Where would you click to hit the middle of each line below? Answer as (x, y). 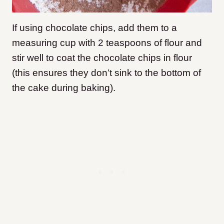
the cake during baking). (64, 88)
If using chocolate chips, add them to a (94, 28)
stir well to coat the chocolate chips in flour (102, 58)
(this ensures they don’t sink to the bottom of (106, 73)
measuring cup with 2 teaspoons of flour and (107, 43)
